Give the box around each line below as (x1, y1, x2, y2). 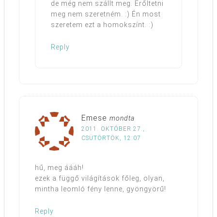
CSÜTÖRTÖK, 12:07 (81, 135, 141, 142)
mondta (109, 114, 135, 123)
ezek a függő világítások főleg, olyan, (35, 174, 165, 183)
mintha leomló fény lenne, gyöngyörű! (35, 185, 166, 193)
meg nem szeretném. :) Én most (51, 10, 161, 18)
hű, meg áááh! (35, 164, 84, 172)
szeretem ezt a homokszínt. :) (51, 21, 154, 29)
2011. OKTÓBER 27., (81, 125, 145, 133)
